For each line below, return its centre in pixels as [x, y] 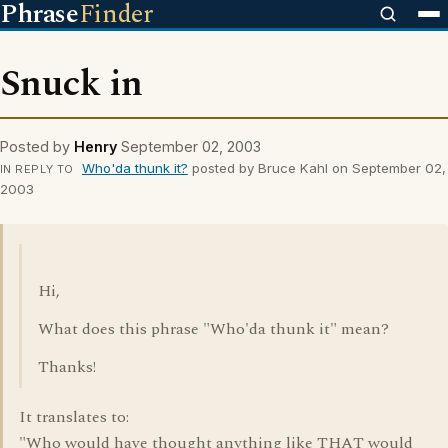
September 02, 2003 [191, 146]
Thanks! [67, 367]
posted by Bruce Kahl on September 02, [316, 168]
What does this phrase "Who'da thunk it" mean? [213, 329]
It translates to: [74, 417]
